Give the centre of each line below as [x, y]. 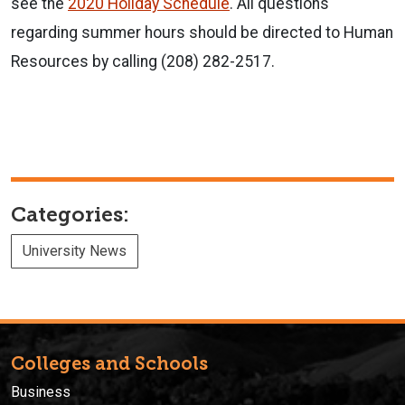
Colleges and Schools [109, 363]
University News [75, 250]
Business [41, 391]
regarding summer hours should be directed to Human [202, 32]
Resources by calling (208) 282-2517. [143, 61]
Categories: [70, 214]
